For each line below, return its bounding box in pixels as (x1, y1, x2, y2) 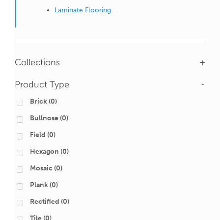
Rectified (30, 197, 59, 206)
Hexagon (30, 147, 59, 156)
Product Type (15, 79, 69, 90)
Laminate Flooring (55, 6, 111, 15)
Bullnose (30, 114, 58, 123)
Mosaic (30, 164, 53, 173)
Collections (15, 57, 60, 68)
